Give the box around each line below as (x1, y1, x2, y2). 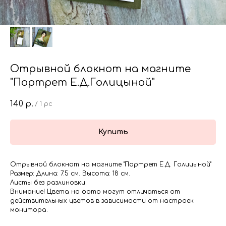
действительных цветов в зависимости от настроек (10, 197, 194, 204)
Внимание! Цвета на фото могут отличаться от (10, 188, 180, 195)
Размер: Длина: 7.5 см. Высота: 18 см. (10, 170, 130, 177)
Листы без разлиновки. (10, 179, 87, 186)
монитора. (10, 206, 48, 213)
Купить (98, 128, 128, 136)
